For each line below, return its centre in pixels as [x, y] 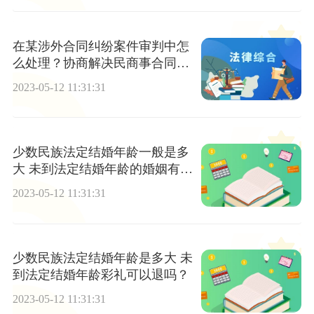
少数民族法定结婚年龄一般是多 [101, 152]
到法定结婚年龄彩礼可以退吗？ [101, 275]
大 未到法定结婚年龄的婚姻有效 [102, 169]
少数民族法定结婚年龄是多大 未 [102, 258]
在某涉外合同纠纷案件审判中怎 [101, 46]
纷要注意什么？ [56, 80]
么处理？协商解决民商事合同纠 [101, 63]
